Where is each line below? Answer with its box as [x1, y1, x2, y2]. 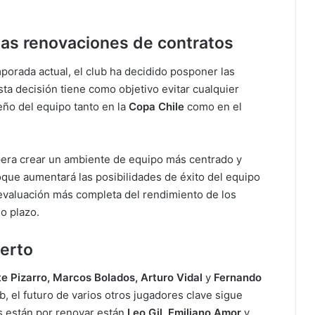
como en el [184, 99, 242, 113]
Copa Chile [129, 99, 184, 113]
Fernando [214, 271, 262, 285]
